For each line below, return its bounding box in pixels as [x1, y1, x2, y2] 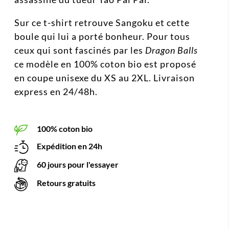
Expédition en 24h [35, 141, 103, 151]
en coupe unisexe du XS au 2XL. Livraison [14, 72, 195, 84]
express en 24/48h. [14, 86, 98, 98]
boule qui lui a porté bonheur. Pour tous [14, 31, 190, 42]
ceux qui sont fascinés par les [14, 44, 145, 56]
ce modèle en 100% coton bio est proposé [14, 58, 196, 70]
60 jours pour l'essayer [35, 159, 119, 169]
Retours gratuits [35, 177, 96, 188]
